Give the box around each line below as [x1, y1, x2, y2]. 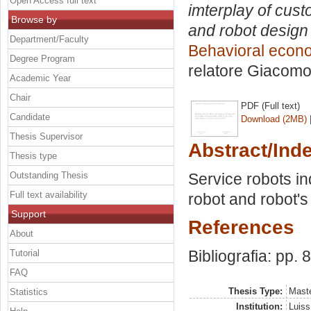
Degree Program [10, 53, 75, 64]
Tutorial [10, 247, 40, 258]
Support [11, 208, 46, 219]
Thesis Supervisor [10, 131, 83, 142]
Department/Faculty [10, 33, 89, 44]
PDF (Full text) [241, 100, 300, 111]
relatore [188, 62, 247, 81]
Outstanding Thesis [10, 169, 88, 180]
